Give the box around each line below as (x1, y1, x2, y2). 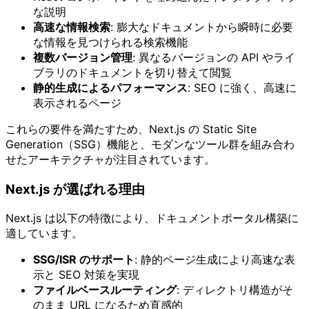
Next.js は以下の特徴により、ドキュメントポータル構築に (6, 211, 299, 226)
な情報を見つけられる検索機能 (33, 34, 188, 49)
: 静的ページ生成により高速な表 (134, 252, 295, 267)
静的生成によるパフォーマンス (33, 80, 188, 94)
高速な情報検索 (33, 19, 110, 34)
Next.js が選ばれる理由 (6, 181, 145, 197)
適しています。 (6, 226, 83, 241)
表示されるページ (33, 95, 121, 110)
